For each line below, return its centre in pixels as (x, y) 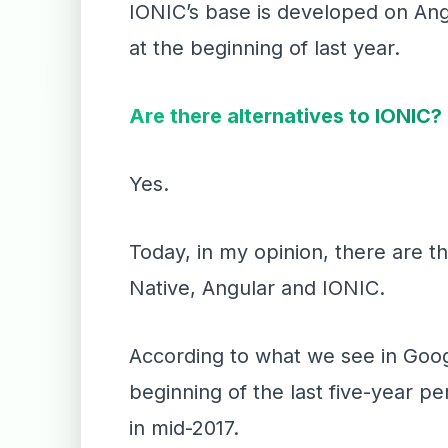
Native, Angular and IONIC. (257, 288)
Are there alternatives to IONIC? (285, 116)
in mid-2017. (184, 428)
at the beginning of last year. (264, 48)
